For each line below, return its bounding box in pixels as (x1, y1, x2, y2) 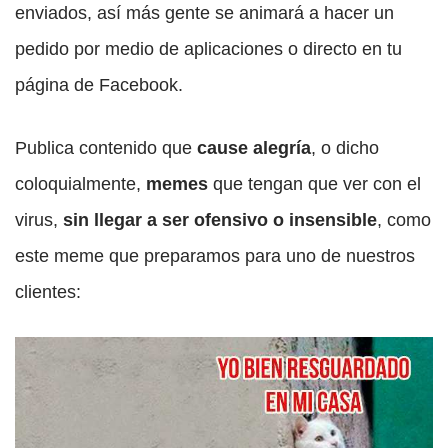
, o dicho (311, 138, 379, 159)
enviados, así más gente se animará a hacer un (15, 3, 394, 24)
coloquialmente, (15, 174, 141, 195)
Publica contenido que (15, 138, 197, 159)
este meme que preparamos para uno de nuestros (15, 246, 415, 267)
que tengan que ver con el (208, 174, 421, 195)
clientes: (15, 282, 86, 303)
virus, (15, 210, 63, 231)
